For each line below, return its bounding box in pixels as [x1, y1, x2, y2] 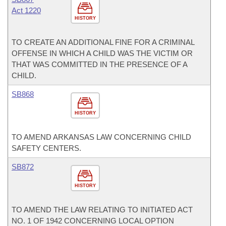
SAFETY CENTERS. [12, 144, 81, 152]
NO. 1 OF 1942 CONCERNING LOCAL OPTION [12, 216, 174, 225]
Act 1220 [12, 6, 41, 15]
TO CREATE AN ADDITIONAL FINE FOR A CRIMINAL [12, 38, 194, 46]
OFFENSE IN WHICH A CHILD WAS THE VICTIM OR [12, 49, 193, 58]
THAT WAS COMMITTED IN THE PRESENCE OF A [12, 60, 187, 69]
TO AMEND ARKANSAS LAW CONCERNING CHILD [12, 133, 191, 141]
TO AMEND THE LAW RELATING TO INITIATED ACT [12, 205, 193, 214]
